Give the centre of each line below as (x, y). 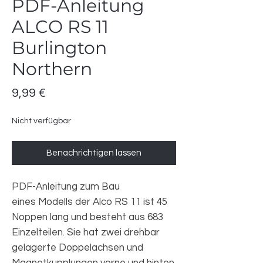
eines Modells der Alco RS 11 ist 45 (90, 202)
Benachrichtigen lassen (94, 153)
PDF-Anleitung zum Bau (66, 187)
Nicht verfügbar (41, 121)
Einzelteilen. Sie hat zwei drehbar (86, 232)
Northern (52, 69)
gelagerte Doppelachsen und (77, 248)
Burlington (59, 48)
